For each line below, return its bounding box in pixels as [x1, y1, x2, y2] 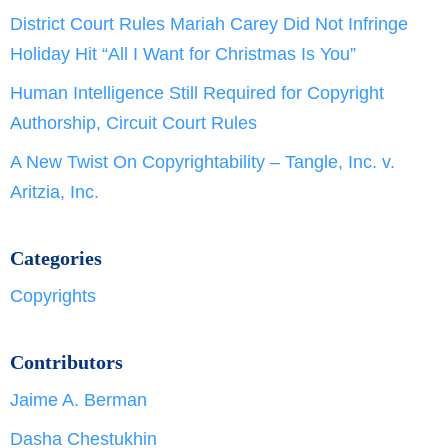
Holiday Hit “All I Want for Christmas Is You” [10, 43, 356, 64]
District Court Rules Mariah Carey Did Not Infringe [10, 13, 408, 34]
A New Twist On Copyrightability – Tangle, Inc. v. [10, 151, 395, 172]
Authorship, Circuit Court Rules [10, 112, 257, 133]
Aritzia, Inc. [10, 181, 99, 202]
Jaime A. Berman [10, 389, 147, 410]
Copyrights [10, 285, 96, 306]
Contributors [10, 350, 123, 373]
